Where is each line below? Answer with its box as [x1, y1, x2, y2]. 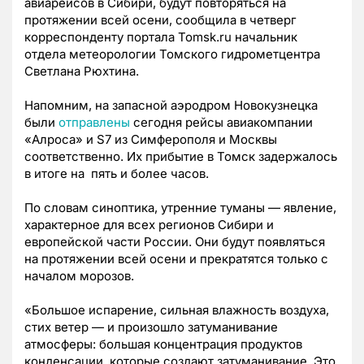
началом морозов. [24, 268, 134, 284]
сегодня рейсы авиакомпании [130, 115, 313, 131]
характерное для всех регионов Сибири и [24, 217, 274, 233]
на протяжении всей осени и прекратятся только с [24, 251, 328, 267]
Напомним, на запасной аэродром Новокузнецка [24, 97, 318, 114]
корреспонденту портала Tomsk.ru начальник [24, 29, 297, 45]
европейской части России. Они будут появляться [24, 234, 325, 250]
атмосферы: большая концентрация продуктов [24, 336, 302, 353]
